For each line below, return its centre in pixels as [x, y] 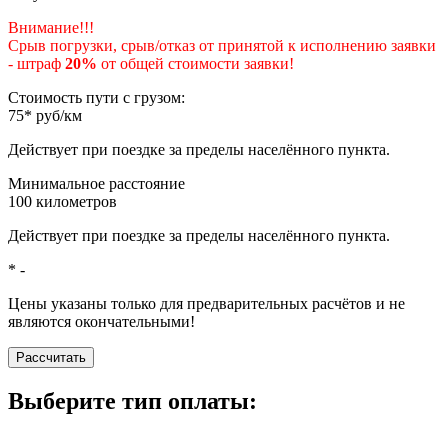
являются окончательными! [101, 321]
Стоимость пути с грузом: [96, 97]
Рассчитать [51, 357]
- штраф [36, 63]
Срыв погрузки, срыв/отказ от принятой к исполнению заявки [222, 45]
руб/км [57, 115]
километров [74, 201]
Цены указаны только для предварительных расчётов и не [206, 303]
